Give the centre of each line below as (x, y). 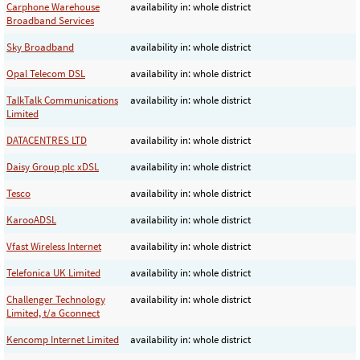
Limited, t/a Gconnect (53, 313)
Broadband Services (50, 20)
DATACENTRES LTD (47, 140)
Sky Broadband (40, 47)
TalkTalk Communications (62, 100)
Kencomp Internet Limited (63, 339)
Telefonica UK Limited (53, 272)
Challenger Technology (56, 299)
